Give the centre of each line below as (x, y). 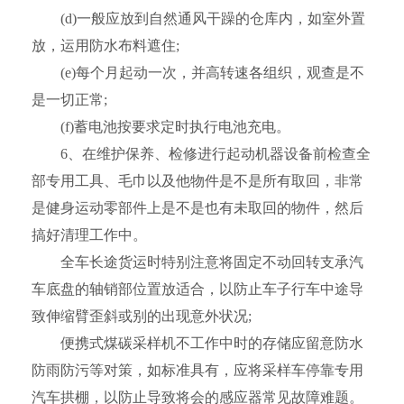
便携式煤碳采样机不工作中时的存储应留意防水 (197, 343)
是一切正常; (69, 100)
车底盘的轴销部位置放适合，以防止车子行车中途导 (197, 289)
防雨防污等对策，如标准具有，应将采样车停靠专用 (197, 370)
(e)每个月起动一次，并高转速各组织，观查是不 (198, 73)
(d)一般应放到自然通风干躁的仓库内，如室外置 (198, 18)
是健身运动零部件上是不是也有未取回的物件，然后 (197, 208)
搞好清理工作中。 (89, 235)
